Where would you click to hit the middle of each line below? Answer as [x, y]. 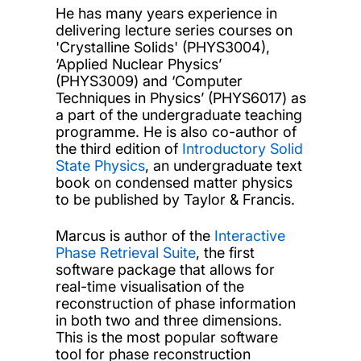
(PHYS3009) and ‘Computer [149, 81]
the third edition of [118, 148]
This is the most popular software [166, 337]
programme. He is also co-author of [176, 131]
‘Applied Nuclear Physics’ [138, 64]
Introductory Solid [242, 148]
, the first [225, 252]
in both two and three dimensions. [168, 320]
